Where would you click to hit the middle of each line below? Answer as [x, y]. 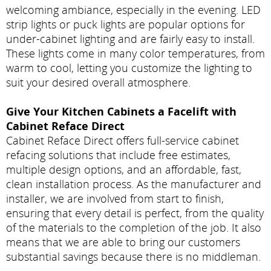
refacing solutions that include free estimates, [118, 155]
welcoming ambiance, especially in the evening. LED [133, 9]
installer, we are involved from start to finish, [115, 198]
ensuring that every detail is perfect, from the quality [135, 213]
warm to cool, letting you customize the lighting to [129, 67]
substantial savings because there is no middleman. [133, 256]
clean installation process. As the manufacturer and [134, 184]
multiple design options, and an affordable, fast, [124, 169]
